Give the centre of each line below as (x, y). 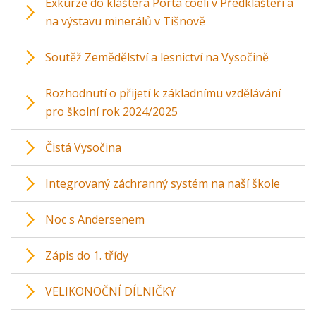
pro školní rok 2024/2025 (111, 111)
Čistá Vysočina (83, 147)
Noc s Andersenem (95, 219)
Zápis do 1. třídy (87, 255)
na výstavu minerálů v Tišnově (125, 21)
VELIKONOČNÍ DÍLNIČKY (110, 291)
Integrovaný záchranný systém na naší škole (163, 183)
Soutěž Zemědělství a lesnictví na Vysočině (157, 57)
